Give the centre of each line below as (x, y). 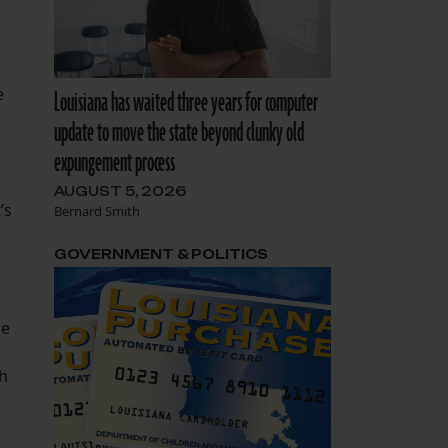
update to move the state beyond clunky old (178, 133)
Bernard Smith (96, 211)
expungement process (114, 163)
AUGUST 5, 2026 (119, 191)
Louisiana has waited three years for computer (185, 103)
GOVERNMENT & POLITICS (160, 254)
